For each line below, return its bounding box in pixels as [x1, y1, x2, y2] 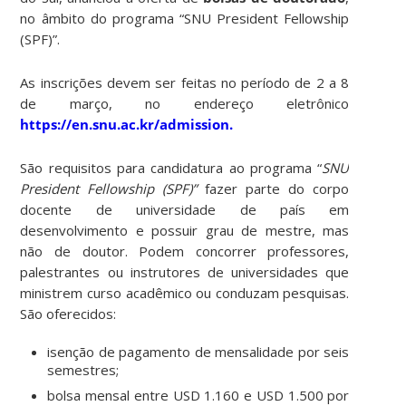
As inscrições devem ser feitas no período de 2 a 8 [20, 72, 350, 92]
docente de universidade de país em [20, 199, 350, 218]
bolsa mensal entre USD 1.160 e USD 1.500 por [47, 385, 350, 404]
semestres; [47, 360, 120, 379]
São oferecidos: [20, 304, 117, 323]
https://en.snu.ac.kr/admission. [20, 114, 234, 133]
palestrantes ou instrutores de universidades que [20, 262, 350, 281]
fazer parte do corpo [197, 179, 350, 198]
